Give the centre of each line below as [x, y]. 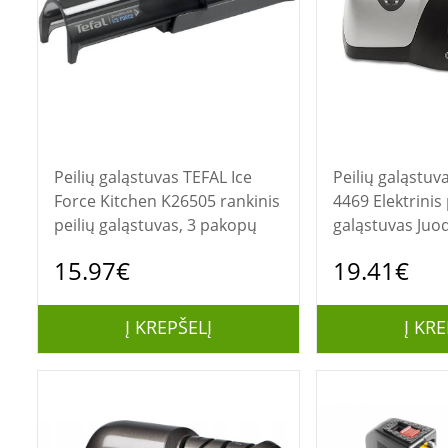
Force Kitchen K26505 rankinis [166, 201]
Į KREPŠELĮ [168, 327]
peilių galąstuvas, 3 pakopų [155, 225]
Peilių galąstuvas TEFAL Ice [118, 177]
